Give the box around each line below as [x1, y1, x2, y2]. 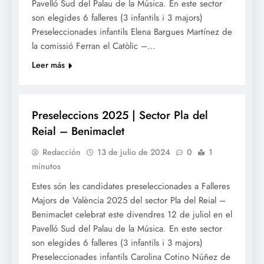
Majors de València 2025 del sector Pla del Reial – [32, 194, 226, 207]
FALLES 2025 [33, 81, 74, 92]
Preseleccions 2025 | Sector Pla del [32, 107, 208, 124]
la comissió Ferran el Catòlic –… [32, 39, 156, 53]
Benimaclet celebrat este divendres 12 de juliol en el [32, 208, 232, 222]
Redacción [42, 146, 81, 159]
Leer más [32, 59, 65, 71]
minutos [32, 160, 61, 173]
